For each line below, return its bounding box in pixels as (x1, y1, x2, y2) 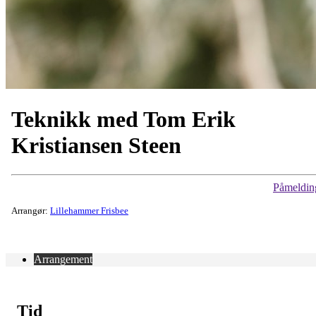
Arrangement (34, 253, 92, 265)
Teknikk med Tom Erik (11, 107, 236, 133)
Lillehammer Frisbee (50, 205, 128, 216)
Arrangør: (11, 205, 50, 216)
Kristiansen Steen (11, 133, 181, 159)
